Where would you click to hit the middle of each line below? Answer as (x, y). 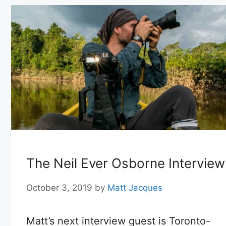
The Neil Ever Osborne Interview (126, 163)
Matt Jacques (135, 187)
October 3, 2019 (59, 187)
